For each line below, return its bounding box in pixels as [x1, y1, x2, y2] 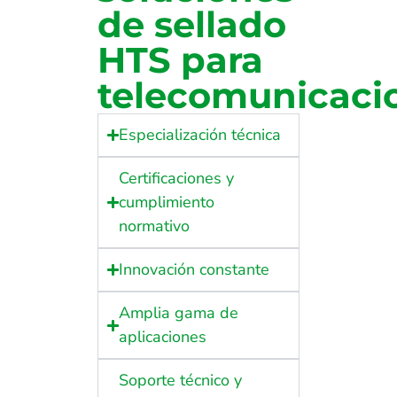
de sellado [97, 3, 286, 47]
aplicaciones [119, 326, 207, 348]
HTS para [97, 38, 263, 82]
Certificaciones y [119, 167, 235, 190]
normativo [119, 215, 191, 237]
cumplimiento [119, 191, 215, 214]
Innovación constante [119, 259, 270, 281]
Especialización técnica [119, 124, 282, 146]
